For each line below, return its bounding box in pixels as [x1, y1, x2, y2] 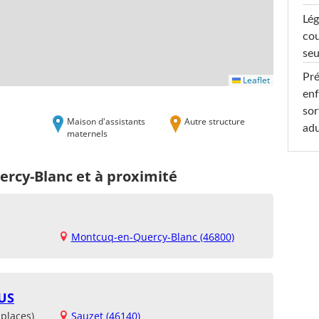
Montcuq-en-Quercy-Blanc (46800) [70, 229, 234, 244]
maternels [67, 127, 108, 139]
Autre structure [184, 115, 245, 127]
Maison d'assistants [67, 115, 145, 127]
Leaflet [241, 73, 270, 86]
